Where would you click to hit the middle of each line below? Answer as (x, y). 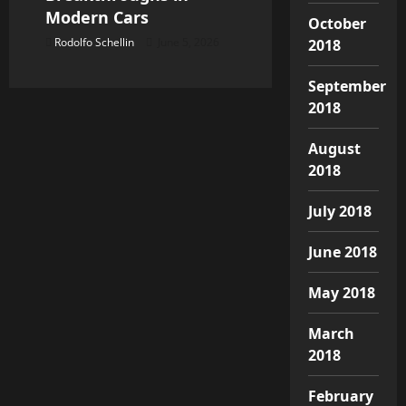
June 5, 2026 (187, 42)
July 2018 (340, 211)
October (337, 23)
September (347, 86)
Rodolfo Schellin (94, 42)
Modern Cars (97, 17)
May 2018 (342, 292)
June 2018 (343, 251)
